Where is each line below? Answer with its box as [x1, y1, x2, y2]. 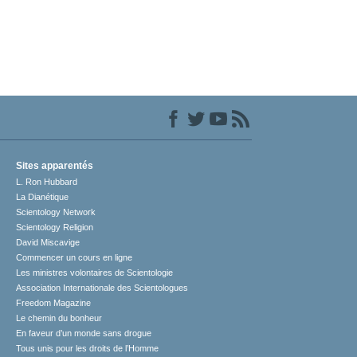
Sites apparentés [16, 160, 94, 172]
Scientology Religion [16, 222, 94, 233]
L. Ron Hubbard [16, 177, 78, 187]
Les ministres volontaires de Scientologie [16, 268, 174, 278]
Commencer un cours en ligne [16, 253, 133, 263]
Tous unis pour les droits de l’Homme [16, 343, 159, 354]
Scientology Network [16, 207, 96, 218]
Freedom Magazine [16, 298, 92, 308]
